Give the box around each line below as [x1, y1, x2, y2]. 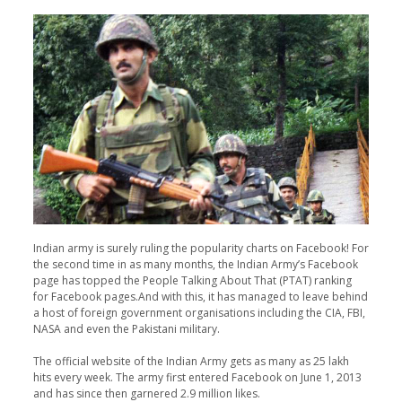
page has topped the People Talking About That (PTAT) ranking [32, 273, 352, 289]
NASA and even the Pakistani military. [32, 321, 220, 337]
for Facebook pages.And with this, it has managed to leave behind [32, 289, 368, 305]
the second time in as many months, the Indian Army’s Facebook [32, 257, 358, 273]
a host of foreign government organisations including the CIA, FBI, [32, 305, 365, 321]
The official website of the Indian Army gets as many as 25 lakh [32, 354, 349, 370]
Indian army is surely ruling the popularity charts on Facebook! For [32, 240, 369, 257]
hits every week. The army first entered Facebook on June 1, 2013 [32, 370, 362, 386]
